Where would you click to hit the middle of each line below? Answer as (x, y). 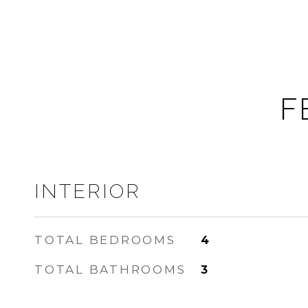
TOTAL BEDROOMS (105, 240)
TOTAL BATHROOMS (110, 269)
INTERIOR (88, 191)
